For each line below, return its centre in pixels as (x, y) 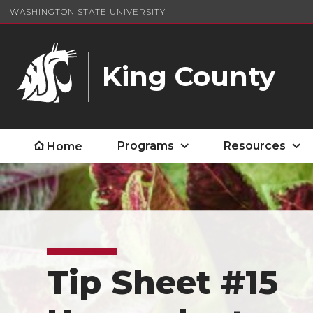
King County (189, 77)
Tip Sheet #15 (163, 283)
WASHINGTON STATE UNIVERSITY (88, 11)
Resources (255, 146)
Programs (146, 146)
